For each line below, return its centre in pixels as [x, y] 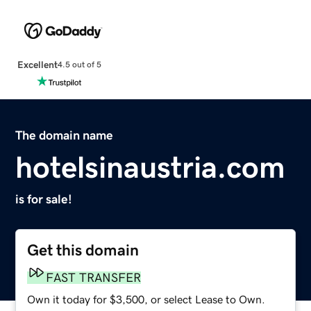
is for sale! [44, 199]
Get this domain [83, 250]
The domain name [65, 135]
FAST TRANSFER [94, 277]
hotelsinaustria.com [151, 167]
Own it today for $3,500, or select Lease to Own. [146, 299]
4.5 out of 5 [79, 65]
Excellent [37, 64]
